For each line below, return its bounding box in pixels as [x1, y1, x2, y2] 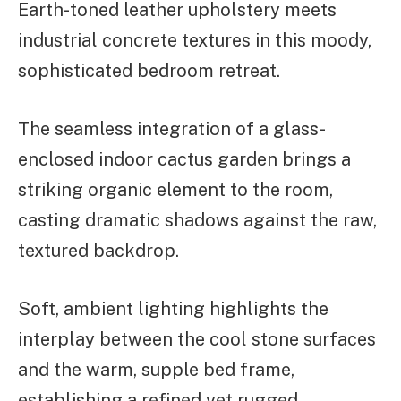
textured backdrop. [18, 240, 179, 262]
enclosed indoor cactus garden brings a [18, 149, 351, 171]
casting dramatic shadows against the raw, [18, 209, 377, 232]
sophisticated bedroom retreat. [18, 60, 280, 82]
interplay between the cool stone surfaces [18, 328, 376, 350]
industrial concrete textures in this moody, [18, 30, 371, 52]
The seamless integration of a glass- [18, 118, 326, 141]
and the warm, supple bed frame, [18, 358, 294, 380]
